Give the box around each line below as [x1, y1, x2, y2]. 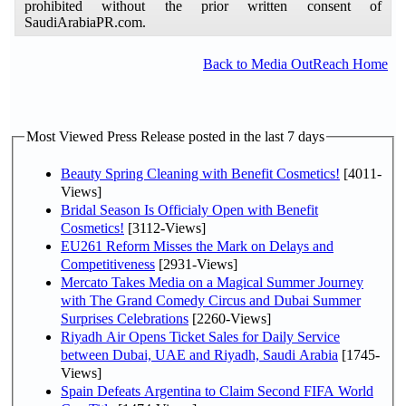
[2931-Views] [155, 256, 237, 272]
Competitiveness [61, 256, 155, 272]
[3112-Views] [124, 219, 207, 236]
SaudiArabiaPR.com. [24, 14, 146, 30]
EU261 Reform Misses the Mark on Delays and [61, 237, 333, 254]
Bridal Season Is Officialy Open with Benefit [61, 201, 318, 217]
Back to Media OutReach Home [203, 56, 388, 72]
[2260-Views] [188, 310, 271, 326]
